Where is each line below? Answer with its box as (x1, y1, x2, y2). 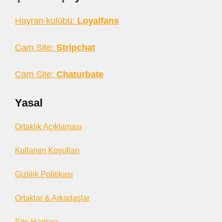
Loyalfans (77, 16, 119, 26)
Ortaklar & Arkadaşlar (15, 194, 90, 202)
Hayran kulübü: (15, 16, 77, 26)
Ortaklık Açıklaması (15, 122, 82, 131)
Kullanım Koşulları (15, 146, 79, 155)
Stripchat (56, 43, 95, 53)
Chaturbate (56, 69, 104, 79)
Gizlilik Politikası (15, 170, 73, 178)
